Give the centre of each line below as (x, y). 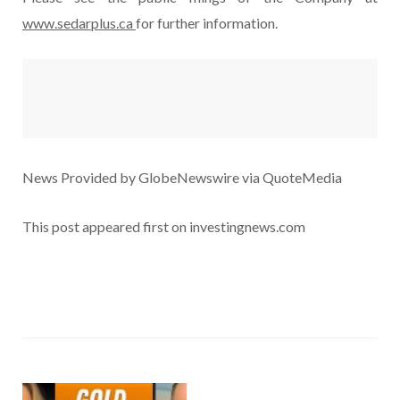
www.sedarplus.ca (79, 23)
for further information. (207, 23)
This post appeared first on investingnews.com (164, 227)
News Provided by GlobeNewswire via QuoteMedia (182, 178)
